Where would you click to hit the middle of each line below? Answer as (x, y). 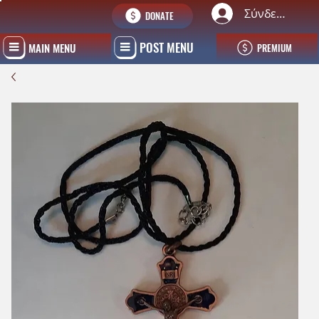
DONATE (160, 16)
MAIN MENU (52, 47)
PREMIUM (274, 47)
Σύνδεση (267, 13)
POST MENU (167, 48)
